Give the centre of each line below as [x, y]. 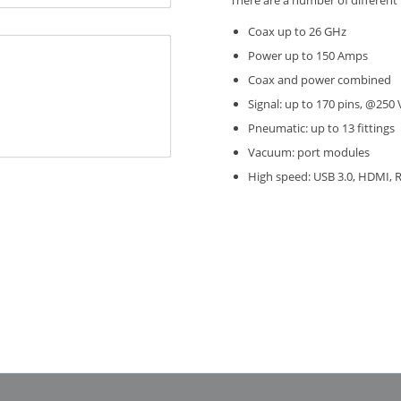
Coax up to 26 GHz [298, 32]
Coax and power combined [320, 80]
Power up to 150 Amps [308, 56]
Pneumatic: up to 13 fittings [322, 128]
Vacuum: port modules [309, 153]
